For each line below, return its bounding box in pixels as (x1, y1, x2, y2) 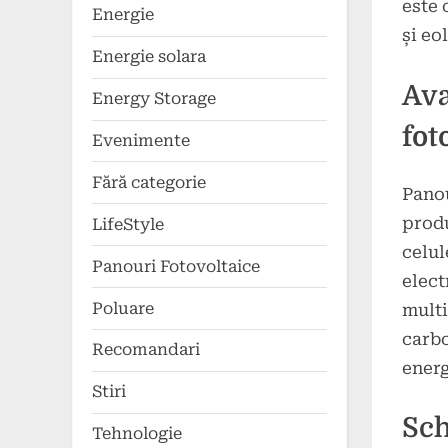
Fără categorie (92, 172, 206, 192)
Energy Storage (92, 89, 216, 109)
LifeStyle (92, 214, 164, 234)
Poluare (92, 298, 154, 318)
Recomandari (92, 340, 200, 360)
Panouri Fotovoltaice (92, 256, 260, 276)
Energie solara (92, 47, 206, 67)
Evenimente (92, 130, 190, 150)
